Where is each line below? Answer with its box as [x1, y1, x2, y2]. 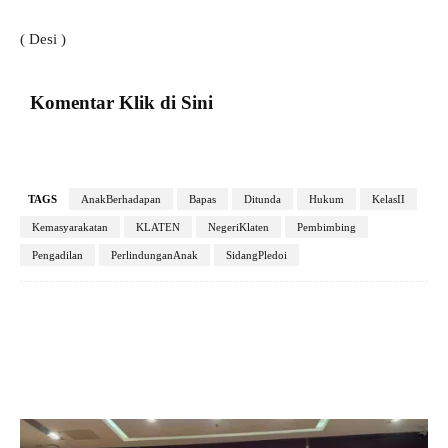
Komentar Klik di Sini [30, 92, 213, 114]
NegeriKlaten [208, 221, 269, 234]
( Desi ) [20, 31, 66, 48]
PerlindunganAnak [111, 249, 198, 262]
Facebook [67, 336, 112, 349]
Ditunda [244, 193, 281, 206]
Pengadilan [32, 249, 83, 262]
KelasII [372, 193, 405, 206]
